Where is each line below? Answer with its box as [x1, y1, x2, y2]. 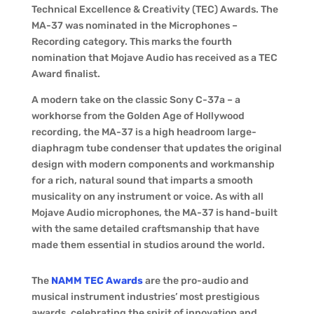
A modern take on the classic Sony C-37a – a [31, 94, 240, 106]
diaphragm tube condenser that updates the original [31, 142, 282, 154]
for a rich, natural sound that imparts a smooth [31, 175, 253, 186]
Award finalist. [31, 68, 100, 80]
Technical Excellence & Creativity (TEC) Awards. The [31, 4, 278, 15]
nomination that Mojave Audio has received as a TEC [31, 52, 278, 64]
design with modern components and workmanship [31, 158, 275, 170]
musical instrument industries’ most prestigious [31, 291, 259, 303]
